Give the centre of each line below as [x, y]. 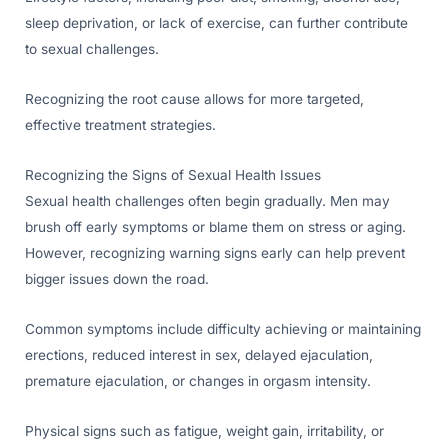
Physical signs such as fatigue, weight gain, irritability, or [204, 431]
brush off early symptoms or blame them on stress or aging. [215, 227]
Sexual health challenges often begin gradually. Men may [207, 201]
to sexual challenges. [92, 49]
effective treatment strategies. [120, 125]
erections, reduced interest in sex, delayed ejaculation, [199, 355]
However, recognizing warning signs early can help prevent [215, 253]
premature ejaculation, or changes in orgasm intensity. [198, 381]
